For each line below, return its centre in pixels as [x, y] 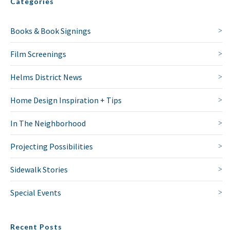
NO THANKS [115, 42]
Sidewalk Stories [39, 169]
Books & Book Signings [51, 31]
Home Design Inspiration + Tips [66, 100]
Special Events [36, 192]
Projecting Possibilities [52, 146]
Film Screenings [38, 54]
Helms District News [46, 77]
